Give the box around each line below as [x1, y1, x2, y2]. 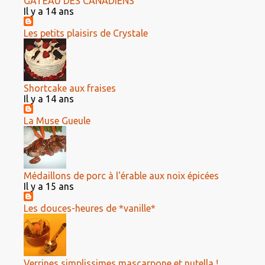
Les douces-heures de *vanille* [24, 203, 156, 214]
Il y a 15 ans [24, 181, 74, 192]
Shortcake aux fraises [24, 83, 116, 93]
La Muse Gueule [24, 115, 91, 126]
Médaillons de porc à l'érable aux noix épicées [24, 170, 219, 181]
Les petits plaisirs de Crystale [24, 28, 148, 38]
